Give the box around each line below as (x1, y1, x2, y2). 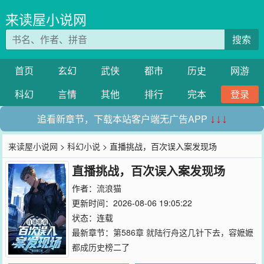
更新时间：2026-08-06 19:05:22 (71, 197, 192, 209)
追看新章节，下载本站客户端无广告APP (37, 112, 210, 126)
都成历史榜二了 (71, 241, 130, 253)
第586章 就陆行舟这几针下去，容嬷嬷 (113, 226, 253, 238)
